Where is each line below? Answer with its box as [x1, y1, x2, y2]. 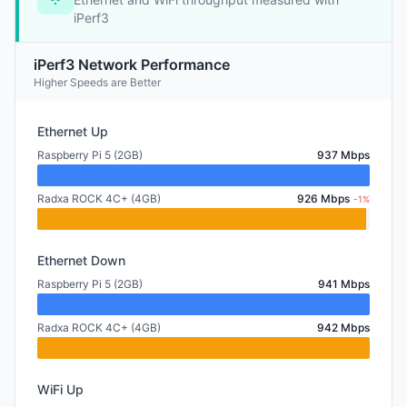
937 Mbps [317, 148, 370, 162]
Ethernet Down [37, 253, 125, 268]
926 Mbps [297, 192, 350, 205]
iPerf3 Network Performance [34, 55, 230, 74]
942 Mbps [317, 321, 370, 334]
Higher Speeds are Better [34, 75, 161, 89]
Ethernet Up [37, 124, 108, 139]
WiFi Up [37, 382, 84, 397]
